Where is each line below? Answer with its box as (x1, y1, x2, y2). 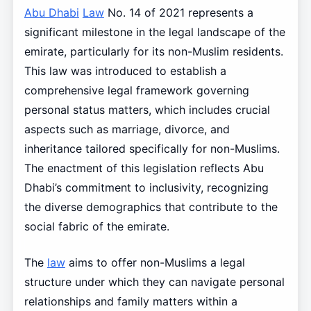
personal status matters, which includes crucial (24, 102, 270, 117)
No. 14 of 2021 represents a (103, 5, 253, 19)
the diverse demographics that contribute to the (24, 199, 278, 214)
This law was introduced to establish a (24, 63, 226, 78)
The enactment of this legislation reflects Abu (24, 160, 264, 175)
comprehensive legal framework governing (24, 83, 249, 97)
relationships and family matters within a (24, 294, 237, 308)
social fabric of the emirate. (24, 219, 169, 233)
